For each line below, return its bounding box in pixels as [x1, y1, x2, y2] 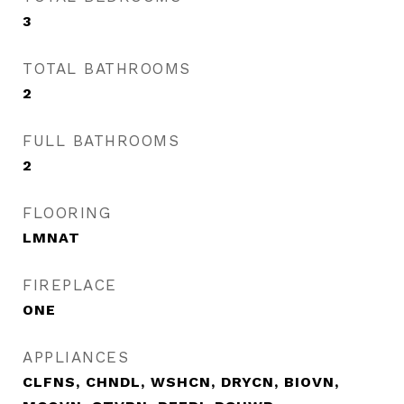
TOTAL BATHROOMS [23, 60, 191, 78]
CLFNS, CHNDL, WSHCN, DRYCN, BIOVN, [23, 373, 339, 390]
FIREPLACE [23, 276, 117, 294]
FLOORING [23, 204, 111, 222]
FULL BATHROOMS [23, 132, 179, 150]
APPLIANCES [23, 348, 129, 366]
